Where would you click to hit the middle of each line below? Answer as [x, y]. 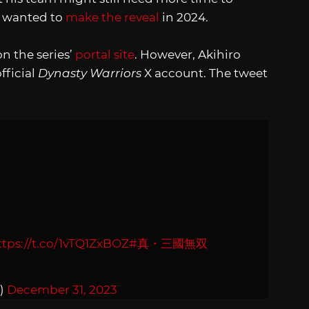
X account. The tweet [205, 73]
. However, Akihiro [188, 55]
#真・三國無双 [168, 244]
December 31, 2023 [62, 290]
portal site [105, 55]
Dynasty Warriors [90, 73]
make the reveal [112, 17]
